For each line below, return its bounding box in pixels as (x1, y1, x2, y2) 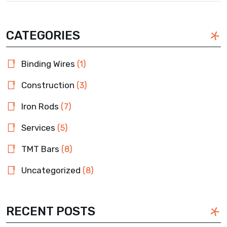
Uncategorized (21, 165, 81, 175)
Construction (21, 80, 74, 90)
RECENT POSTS (6, 204, 95, 218)
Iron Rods (21, 101, 59, 111)
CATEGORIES (6, 28, 80, 43)
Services (21, 122, 55, 133)
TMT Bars (21, 143, 59, 154)
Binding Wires (21, 58, 75, 69)
